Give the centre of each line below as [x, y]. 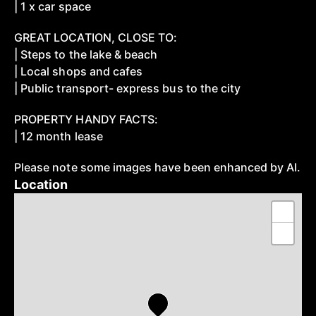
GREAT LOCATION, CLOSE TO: [96, 37]
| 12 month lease [59, 136]
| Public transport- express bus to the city [128, 88]
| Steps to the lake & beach [86, 54]
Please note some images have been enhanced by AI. [158, 167]
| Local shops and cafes [79, 71]
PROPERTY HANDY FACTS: [86, 119]
